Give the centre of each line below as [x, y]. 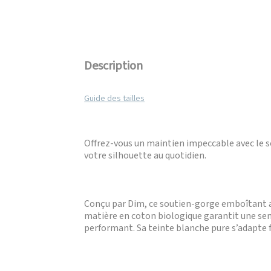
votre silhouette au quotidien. [145, 155]
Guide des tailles [115, 99]
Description [114, 66]
